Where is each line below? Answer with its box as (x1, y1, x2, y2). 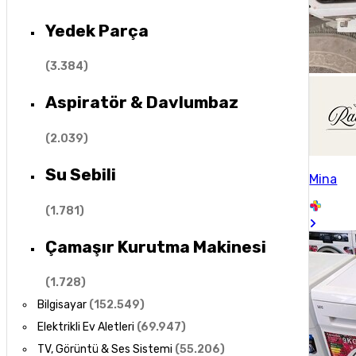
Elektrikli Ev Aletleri (37, 320, 135, 335)
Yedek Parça (44, 20, 149, 41)
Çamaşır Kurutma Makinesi (44, 237, 266, 257)
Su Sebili (44, 164, 116, 185)
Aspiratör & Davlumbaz (44, 92, 238, 113)
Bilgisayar (37, 298, 87, 312)
